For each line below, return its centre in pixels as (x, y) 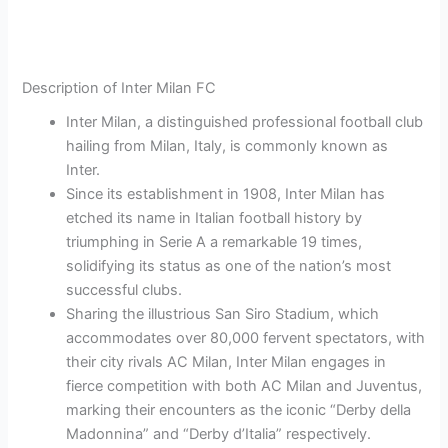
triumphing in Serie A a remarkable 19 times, (214, 242)
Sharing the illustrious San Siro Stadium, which (223, 314)
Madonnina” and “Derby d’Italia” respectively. (219, 434)
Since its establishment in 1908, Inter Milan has (226, 194)
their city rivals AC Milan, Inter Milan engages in (226, 362)
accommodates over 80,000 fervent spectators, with (246, 338)
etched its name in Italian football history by (214, 218)
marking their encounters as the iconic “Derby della (239, 410)
